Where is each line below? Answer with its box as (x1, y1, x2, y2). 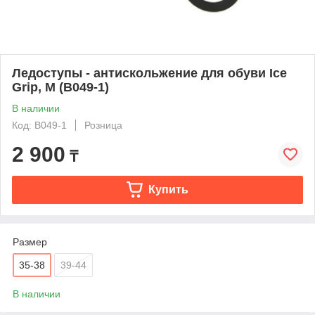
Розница (84, 119, 122, 131)
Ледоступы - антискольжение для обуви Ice (12, 65, 287, 80)
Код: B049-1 (12, 119, 67, 131)
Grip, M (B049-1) (12, 79, 109, 94)
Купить (148, 183, 188, 195)
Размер (13, 236, 47, 247)
